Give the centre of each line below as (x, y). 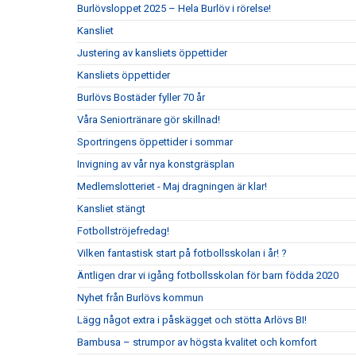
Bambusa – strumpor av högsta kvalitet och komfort (197, 342)
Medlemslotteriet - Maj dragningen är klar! (172, 186)
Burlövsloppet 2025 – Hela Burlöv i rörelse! (174, 8)
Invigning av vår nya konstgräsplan (156, 164)
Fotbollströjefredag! (123, 230)
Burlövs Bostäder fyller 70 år (141, 97)
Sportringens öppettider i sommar (155, 141)
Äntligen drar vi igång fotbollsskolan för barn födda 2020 (208, 275)
